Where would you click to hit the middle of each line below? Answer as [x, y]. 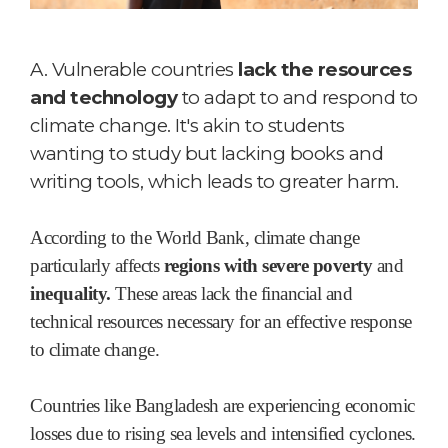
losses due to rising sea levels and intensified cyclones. [223, 433]
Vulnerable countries [140, 69]
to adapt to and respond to [297, 97]
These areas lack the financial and [233, 293]
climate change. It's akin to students [187, 125]
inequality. [72, 293]
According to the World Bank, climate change [195, 237]
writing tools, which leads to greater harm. [214, 181]
